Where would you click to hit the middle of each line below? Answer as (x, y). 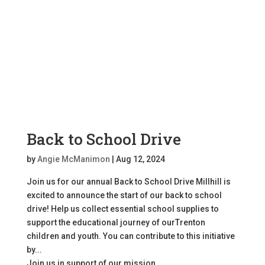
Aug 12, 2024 (140, 159)
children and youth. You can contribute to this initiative (130, 236)
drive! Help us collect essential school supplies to (122, 209)
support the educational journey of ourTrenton (116, 222)
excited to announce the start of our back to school (124, 195)
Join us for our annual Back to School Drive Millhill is (128, 181)
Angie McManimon (73, 159)
